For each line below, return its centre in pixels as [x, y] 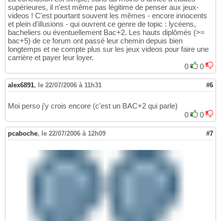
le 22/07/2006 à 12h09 [74, 133]
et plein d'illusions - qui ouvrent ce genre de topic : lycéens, [102, 24]
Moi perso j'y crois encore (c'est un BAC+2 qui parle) [93, 106]
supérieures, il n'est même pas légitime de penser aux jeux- [103, 7]
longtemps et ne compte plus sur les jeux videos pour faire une [108, 49]
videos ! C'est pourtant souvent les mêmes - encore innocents [108, 15]
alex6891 [21, 85]
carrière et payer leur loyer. [51, 57]
